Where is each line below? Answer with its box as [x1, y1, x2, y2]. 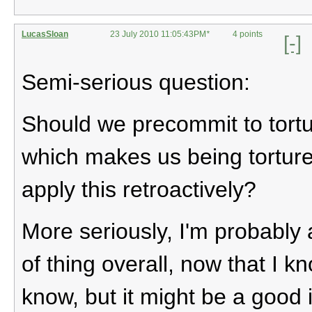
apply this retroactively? [22, 176, 256, 202]
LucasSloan [22, 29, 68, 39]
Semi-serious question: [22, 69, 250, 95]
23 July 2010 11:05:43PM [110, 29, 206, 39]
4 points [233, 29, 263, 39]
